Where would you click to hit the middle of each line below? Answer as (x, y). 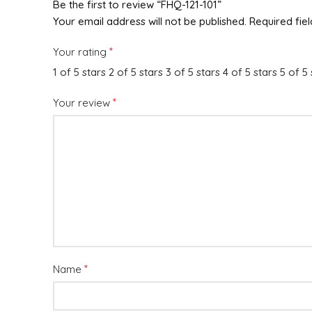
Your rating (81, 52)
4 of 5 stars (250, 72)
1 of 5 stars (79, 72)
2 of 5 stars (136, 72)
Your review (83, 103)
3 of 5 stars (193, 72)
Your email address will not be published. (150, 21)
